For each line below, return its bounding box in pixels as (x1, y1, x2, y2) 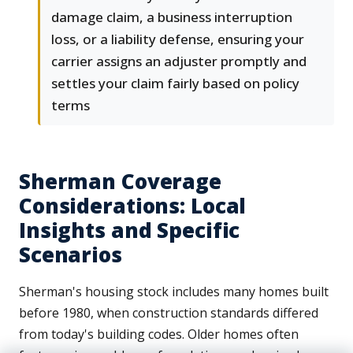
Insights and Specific (19, 216, 240, 245)
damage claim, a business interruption (51, 8, 292, 27)
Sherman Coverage (19, 167, 221, 196)
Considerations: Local (19, 191, 247, 221)
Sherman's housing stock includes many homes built (19, 283, 329, 301)
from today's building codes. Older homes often (19, 325, 299, 344)
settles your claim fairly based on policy (51, 74, 299, 93)
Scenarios (19, 240, 122, 269)
